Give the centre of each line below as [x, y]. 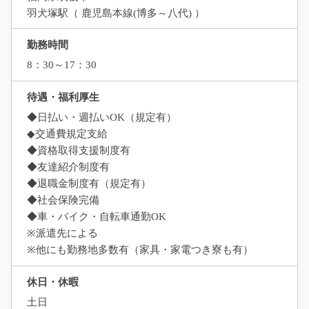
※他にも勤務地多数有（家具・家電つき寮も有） [140, 250]
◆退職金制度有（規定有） [89, 184]
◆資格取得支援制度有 [78, 151]
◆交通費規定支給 [67, 134]
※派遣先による [62, 233]
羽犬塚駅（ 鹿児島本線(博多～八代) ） [116, 13]
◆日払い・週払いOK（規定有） [101, 118]
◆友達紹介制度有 [68, 167]
